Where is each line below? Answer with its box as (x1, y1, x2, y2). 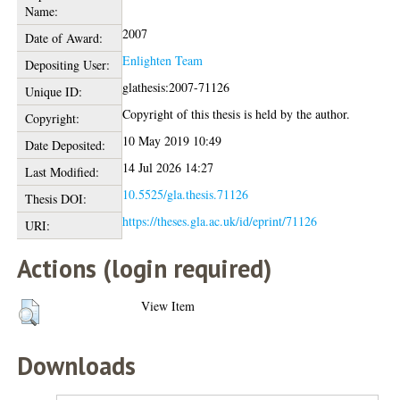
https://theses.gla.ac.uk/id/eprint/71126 (122, 212, 318, 229)
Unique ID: (24, 82, 82, 100)
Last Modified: (24, 162, 99, 180)
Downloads (17, 348, 137, 382)
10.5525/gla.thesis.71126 (122, 185, 249, 203)
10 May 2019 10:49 (122, 131, 222, 149)
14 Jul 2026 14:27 (122, 158, 214, 176)
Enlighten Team (122, 51, 204, 69)
